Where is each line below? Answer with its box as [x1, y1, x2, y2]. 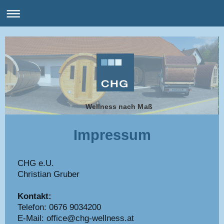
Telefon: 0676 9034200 [17, 202, 101, 212]
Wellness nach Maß [85, 102, 152, 110]
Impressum [73, 126, 151, 143]
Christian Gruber [17, 169, 79, 179]
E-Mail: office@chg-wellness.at [17, 213, 134, 223]
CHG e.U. [17, 158, 54, 168]
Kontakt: [17, 191, 51, 201]
